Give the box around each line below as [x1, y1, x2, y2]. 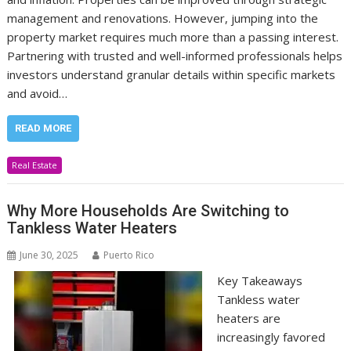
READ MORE [15, 122, 72, 134]
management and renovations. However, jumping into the [7, 10, 319, 26]
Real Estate [12, 159, 58, 171]
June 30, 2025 [20, 248, 79, 262]
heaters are [216, 309, 280, 326]
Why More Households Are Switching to [7, 201, 290, 220]
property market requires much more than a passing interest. [7, 29, 339, 45]
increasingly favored [216, 328, 325, 345]
